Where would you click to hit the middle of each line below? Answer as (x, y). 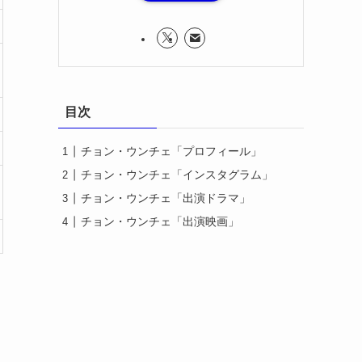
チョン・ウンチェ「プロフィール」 (171, 152)
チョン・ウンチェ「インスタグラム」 (177, 175)
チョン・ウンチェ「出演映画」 (160, 222)
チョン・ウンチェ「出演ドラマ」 (166, 198)
